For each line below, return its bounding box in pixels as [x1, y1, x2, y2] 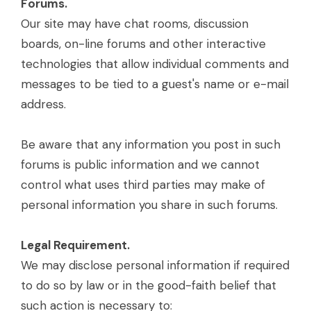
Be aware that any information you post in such [21, 137, 280, 152]
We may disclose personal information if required [21, 258, 289, 273]
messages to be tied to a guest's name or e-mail [21, 76, 289, 92]
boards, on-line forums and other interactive [21, 36, 266, 51]
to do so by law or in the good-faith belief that [21, 278, 276, 293]
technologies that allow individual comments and [21, 56, 289, 72]
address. [21, 96, 66, 112]
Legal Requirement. [21, 237, 130, 253]
